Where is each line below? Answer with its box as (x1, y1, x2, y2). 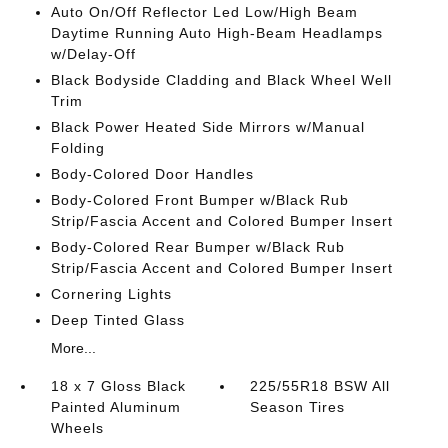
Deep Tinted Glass (50, 312, 185, 329)
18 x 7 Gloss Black (50, 378, 186, 395)
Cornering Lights (50, 286, 172, 303)
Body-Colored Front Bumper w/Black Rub (50, 192, 349, 209)
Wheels (50, 420, 104, 437)
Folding (50, 140, 105, 157)
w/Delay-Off (50, 46, 136, 63)
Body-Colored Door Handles (50, 166, 254, 183)
